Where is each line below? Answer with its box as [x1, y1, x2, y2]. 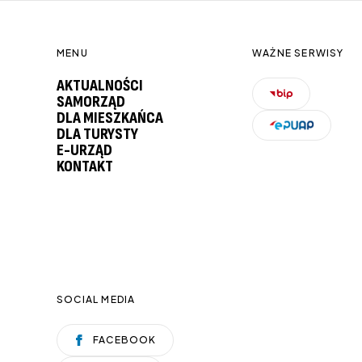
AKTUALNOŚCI [57, 76, 143, 95]
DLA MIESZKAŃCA [57, 108, 163, 128]
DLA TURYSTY [57, 124, 138, 144]
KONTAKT [57, 157, 113, 176]
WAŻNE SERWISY [252, 47, 344, 59]
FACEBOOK [93, 334, 157, 346]
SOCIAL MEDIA [57, 293, 136, 305]
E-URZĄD [57, 141, 112, 160]
